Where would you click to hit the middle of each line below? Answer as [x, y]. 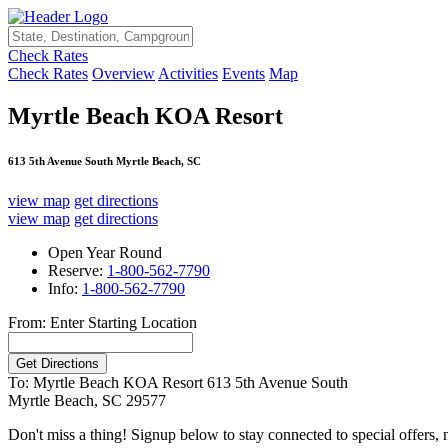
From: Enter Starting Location [102, 322]
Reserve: [77, 270]
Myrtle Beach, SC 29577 [87, 400]
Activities [188, 73]
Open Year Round [105, 252]
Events [243, 73]
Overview [123, 73]
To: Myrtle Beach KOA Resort [105, 382]
